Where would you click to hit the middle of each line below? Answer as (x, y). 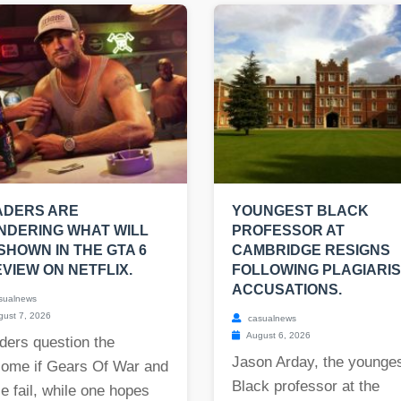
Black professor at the (306, 387)
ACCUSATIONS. (287, 290)
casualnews (271, 319)
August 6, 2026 (277, 336)
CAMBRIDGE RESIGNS (311, 251)
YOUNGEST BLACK (300, 211)
